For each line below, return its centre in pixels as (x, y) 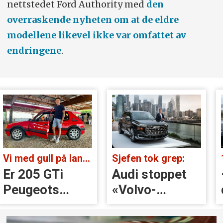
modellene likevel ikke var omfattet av (96, 35)
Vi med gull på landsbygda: (87, 158)
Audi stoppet (149, 174)
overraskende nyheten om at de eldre (93, 19)
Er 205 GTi (33, 174)
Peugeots (31, 189)
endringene (34, 50)
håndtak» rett (151, 205)
